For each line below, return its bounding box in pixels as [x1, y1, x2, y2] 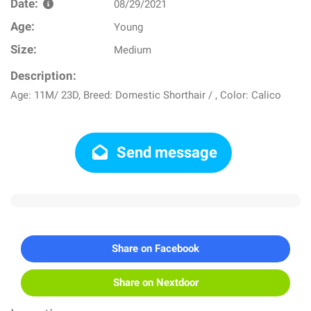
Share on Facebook [112, 242, 199, 255]
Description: [10, 69, 76, 83]
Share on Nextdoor [112, 276, 199, 289]
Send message [113, 144, 218, 161]
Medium [114, 44, 152, 56]
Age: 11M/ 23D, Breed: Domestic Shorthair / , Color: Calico [10, 89, 281, 101]
